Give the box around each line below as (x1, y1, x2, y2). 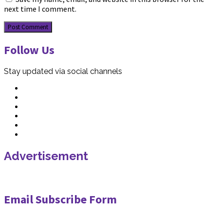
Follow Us (4, 42, 54, 57)
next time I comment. (4, 3, 76, 14)
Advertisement (4, 149, 88, 163)
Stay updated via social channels (4, 67, 122, 76)
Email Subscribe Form (4, 192, 117, 207)
